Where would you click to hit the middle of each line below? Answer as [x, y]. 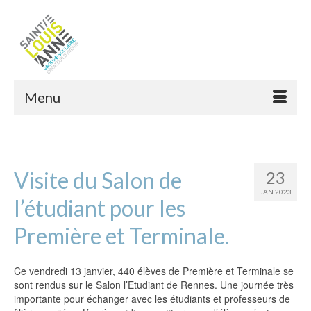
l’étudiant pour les [100, 208]
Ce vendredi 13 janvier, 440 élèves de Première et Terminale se [154, 271]
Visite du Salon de [98, 180]
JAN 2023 [276, 192]
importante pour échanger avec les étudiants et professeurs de [152, 299]
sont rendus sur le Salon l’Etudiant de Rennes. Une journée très [154, 285]
